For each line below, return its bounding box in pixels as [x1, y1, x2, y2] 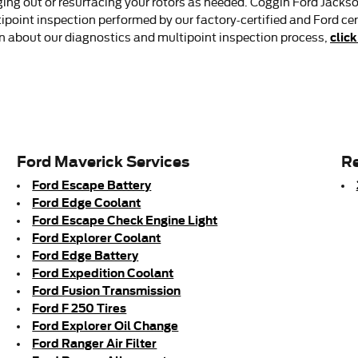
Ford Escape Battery [32, 177, 152, 192]
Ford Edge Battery [32, 248, 139, 262]
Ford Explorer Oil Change [32, 318, 179, 332]
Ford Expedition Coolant [32, 265, 174, 280]
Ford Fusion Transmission [32, 283, 181, 297]
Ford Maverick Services [17, 153, 190, 170]
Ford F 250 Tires [32, 300, 127, 315]
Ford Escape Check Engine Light [32, 213, 218, 227]
